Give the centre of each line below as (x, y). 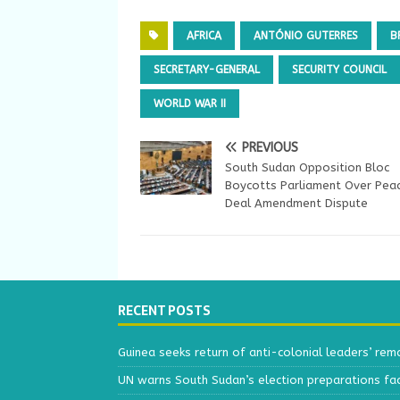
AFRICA (204, 36)
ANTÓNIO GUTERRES (306, 36)
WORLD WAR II (190, 104)
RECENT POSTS (164, 311)
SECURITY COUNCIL (339, 70)
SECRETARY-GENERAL (207, 70)
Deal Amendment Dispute (296, 204)
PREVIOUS (270, 148)
